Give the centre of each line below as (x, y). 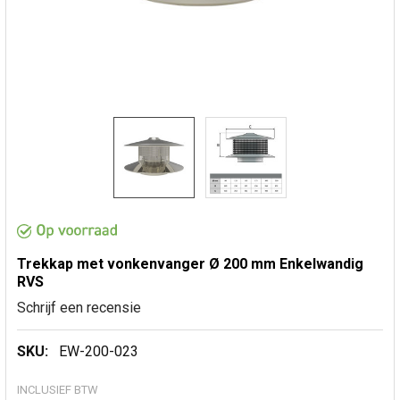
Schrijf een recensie (79, 308)
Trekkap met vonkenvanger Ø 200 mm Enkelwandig (190, 264)
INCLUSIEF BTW (58, 390)
